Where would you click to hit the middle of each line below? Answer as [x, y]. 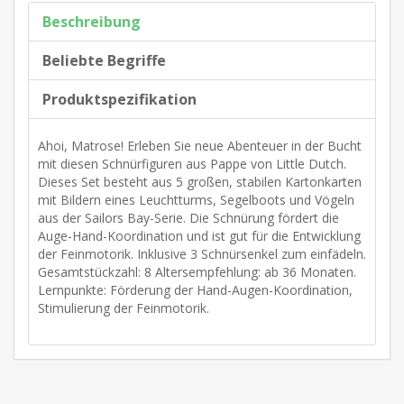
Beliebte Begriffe [104, 60]
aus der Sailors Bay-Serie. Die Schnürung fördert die [188, 217]
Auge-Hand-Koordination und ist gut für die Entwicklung [199, 235]
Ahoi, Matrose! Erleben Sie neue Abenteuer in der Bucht [200, 145]
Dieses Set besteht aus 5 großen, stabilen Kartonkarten [200, 181]
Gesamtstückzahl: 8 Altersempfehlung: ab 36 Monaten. [197, 271]
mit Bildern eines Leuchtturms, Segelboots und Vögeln [196, 199]
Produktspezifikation [119, 99]
